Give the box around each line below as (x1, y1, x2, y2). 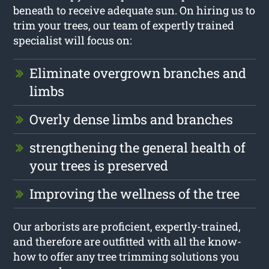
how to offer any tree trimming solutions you (13, 249, 240, 264)
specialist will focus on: (13, 32, 133, 47)
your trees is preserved (29, 156, 169, 174)
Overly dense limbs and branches (29, 110, 234, 128)
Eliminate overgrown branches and (29, 64, 247, 82)
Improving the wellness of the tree (29, 184, 240, 202)
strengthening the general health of (29, 138, 246, 156)
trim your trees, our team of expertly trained (13, 17, 235, 32)
